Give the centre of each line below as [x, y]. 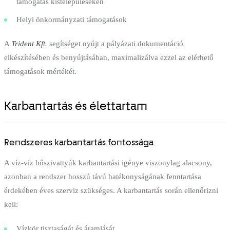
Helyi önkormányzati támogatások [72, 19]
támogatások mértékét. [40, 71]
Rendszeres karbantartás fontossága [79, 142]
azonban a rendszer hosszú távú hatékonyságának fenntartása [103, 176]
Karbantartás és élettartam [76, 106]
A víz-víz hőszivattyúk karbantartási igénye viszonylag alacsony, [108, 162]
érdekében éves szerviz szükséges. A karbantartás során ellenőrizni [111, 190]
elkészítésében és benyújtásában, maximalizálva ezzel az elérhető [109, 57]
